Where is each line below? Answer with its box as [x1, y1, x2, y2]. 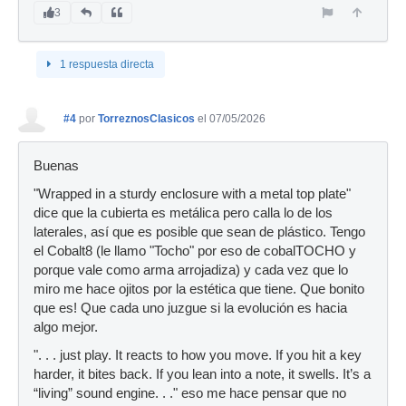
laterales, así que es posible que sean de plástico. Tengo [34, 225, 365, 240]
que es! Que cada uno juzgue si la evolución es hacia [34, 301, 347, 316]
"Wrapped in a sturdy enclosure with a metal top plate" [34, 187, 351, 202]
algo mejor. [34, 320, 98, 335]
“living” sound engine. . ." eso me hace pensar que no [34, 386, 346, 401]
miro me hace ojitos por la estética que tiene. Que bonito [34, 282, 364, 297]
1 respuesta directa [60, 58, 154, 72]
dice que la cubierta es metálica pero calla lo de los [34, 206, 333, 221]
